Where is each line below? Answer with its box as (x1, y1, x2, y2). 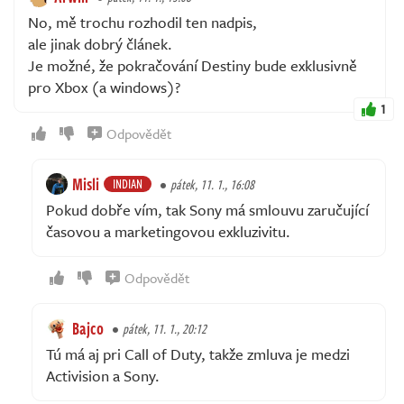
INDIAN (113, 173, 142, 193)
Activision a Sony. (46, 363, 160, 387)
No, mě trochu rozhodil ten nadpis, (28, 10, 257, 33)
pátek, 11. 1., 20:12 (123, 318, 207, 338)
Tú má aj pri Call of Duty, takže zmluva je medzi (46, 342, 350, 365)
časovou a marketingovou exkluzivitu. (46, 219, 290, 243)
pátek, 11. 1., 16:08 (170, 174, 254, 194)
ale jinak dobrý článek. (28, 32, 172, 55)
